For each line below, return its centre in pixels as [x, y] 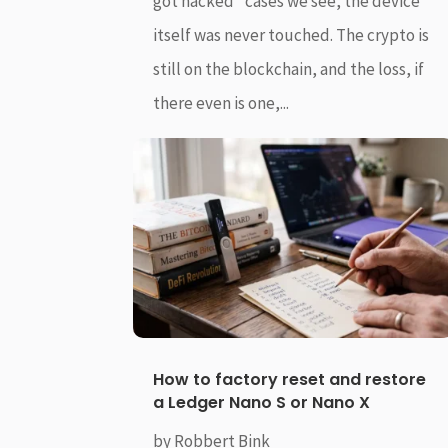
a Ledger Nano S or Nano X [262, 403]
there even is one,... [221, 102]
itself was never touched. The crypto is [291, 34]
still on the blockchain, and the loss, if [289, 68]
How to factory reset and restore [290, 380]
